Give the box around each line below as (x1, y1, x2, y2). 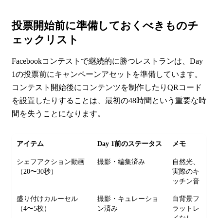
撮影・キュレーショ (97, 195, 159, 202)
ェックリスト (12, 33, 79, 46)
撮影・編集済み (97, 158, 145, 165)
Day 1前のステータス (97, 139, 163, 147)
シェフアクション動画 (17, 158, 85, 165)
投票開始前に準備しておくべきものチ (12, 19, 199, 32)
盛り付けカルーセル (17, 195, 78, 202)
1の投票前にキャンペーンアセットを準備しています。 (12, 70, 202, 78)
